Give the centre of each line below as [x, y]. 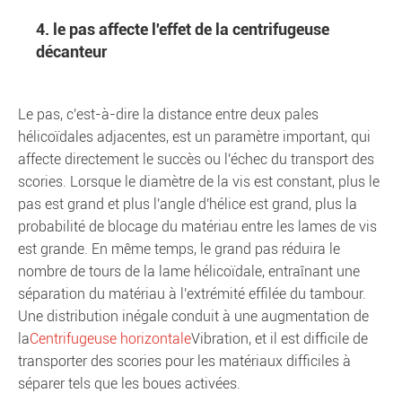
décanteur [71, 52]
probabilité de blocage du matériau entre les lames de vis [197, 227]
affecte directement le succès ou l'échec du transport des [196, 159]
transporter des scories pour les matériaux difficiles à [184, 361]
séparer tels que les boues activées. [129, 384]
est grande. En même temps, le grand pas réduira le [179, 249]
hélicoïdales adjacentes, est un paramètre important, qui [194, 137]
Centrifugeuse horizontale [110, 339]
